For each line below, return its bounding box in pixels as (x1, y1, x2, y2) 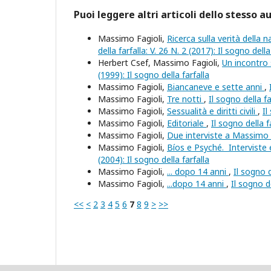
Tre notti (167, 93, 204, 105)
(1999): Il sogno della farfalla (98, 69, 209, 81)
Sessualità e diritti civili (167, 105, 258, 117)
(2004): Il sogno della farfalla (98, 154, 209, 166)
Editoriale (167, 117, 206, 129)
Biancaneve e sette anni (167, 81, 264, 93)
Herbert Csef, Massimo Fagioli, (98, 57, 222, 69)
